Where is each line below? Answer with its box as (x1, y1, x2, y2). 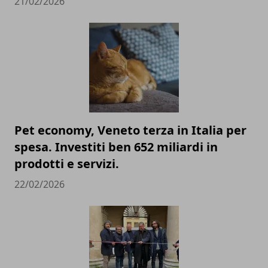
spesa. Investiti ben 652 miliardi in (14, 139, 218, 156)
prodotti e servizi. (14, 156, 119, 172)
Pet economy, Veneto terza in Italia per (14, 122, 246, 139)
